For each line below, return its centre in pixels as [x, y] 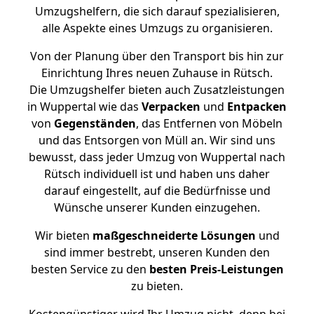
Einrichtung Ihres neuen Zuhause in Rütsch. [157, 73]
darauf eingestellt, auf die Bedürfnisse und [157, 191]
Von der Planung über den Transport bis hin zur [157, 56]
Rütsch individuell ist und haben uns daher [157, 174]
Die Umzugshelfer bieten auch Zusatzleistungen [157, 90]
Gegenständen [95, 123]
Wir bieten [63, 235]
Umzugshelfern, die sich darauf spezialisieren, [157, 11]
